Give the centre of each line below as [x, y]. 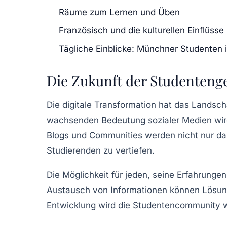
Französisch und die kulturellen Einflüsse [141, 30]
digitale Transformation [109, 105]
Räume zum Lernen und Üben [119, 12]
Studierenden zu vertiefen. [101, 150]
